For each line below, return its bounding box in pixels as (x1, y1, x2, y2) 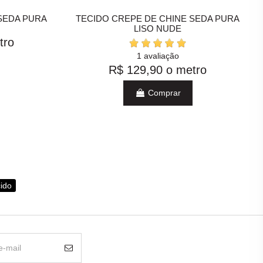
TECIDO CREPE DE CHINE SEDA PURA (76, 13, 240, 23)
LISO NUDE (134, 23, 182, 33)
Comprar (145, 87, 181, 97)
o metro (166, 63, 207, 77)
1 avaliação (136, 50, 179, 60)
